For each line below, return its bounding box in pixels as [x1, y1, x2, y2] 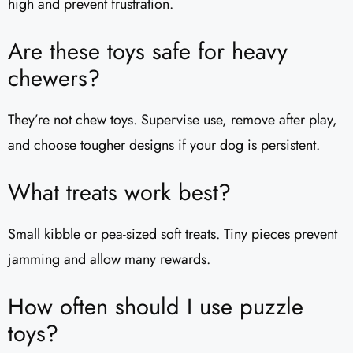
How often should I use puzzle [8, 290, 303, 324]
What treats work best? [8, 176, 231, 210]
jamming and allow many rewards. [8, 249, 210, 270]
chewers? [8, 61, 100, 95]
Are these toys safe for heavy [8, 35, 288, 69]
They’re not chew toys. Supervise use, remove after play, [8, 110, 337, 131]
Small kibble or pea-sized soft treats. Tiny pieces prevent [8, 224, 337, 245]
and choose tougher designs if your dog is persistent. [8, 135, 320, 156]
